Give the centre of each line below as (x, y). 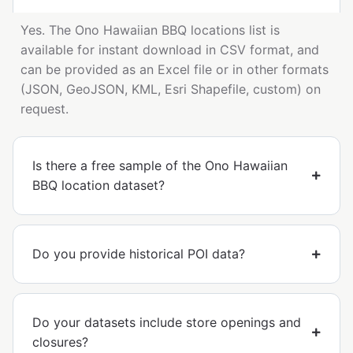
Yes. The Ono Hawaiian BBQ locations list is (150, 30)
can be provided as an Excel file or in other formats (175, 70)
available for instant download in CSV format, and (170, 50)
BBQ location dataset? (98, 186)
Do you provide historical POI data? (139, 254)
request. (45, 109)
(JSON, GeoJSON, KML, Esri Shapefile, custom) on (171, 89)
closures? (60, 342)
